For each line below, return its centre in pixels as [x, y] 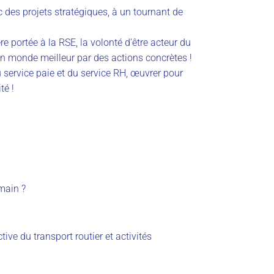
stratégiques [80, 12]
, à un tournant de [145, 12]
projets [37, 12]
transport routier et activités [91, 236]
